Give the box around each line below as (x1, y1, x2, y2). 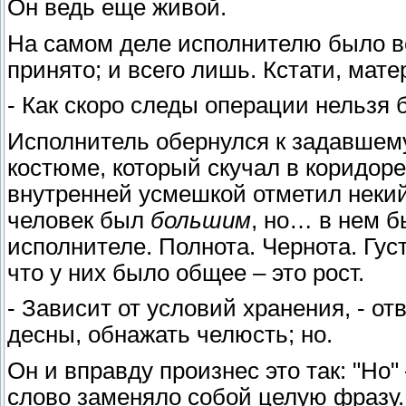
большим (150, 207, 251, 233)
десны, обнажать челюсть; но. (7, 322, 333, 348)
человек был (7, 207, 150, 233)
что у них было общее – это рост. (7, 259, 364, 285)
